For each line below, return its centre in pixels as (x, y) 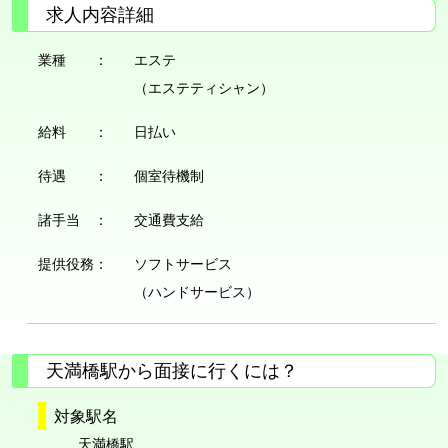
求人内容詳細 (100, 15)
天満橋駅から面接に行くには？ (172, 370)
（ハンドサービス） (197, 292)
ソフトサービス (183, 264)
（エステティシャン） (204, 88)
